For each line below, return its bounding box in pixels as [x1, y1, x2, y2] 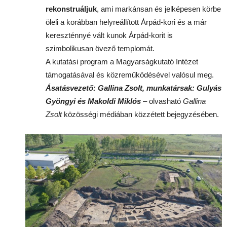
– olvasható [141, 96, 183, 105]
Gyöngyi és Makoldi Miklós [46, 96, 141, 105]
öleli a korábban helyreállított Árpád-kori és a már [46, 17, 207, 26]
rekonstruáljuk [46, 4, 97, 13]
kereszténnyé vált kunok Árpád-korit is [46, 30, 173, 40]
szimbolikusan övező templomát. [46, 44, 155, 53]
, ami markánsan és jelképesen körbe [97, 4, 221, 13]
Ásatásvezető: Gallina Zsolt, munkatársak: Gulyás [46, 83, 221, 92]
